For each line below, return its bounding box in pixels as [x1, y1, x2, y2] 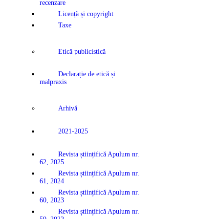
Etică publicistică [58, 47, 106, 55]
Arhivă [58, 105, 77, 112]
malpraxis [40, 78, 66, 86]
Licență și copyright [58, 10, 113, 18]
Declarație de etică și [58, 70, 115, 78]
